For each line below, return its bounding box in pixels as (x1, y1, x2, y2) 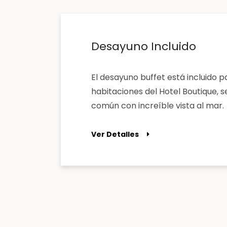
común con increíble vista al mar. (91, 100, 224, 111)
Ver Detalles (91, 129, 139, 139)
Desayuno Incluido (91, 39, 196, 54)
